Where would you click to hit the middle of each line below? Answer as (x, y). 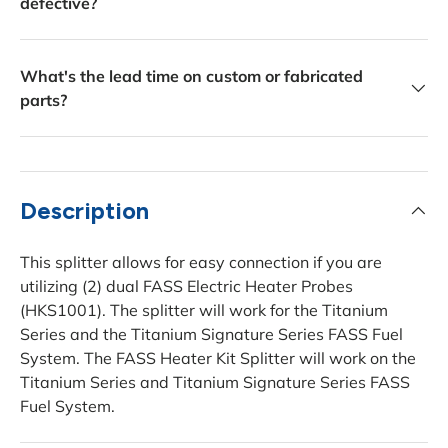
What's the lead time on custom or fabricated (191, 76)
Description (84, 210)
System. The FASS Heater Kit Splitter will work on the (218, 357)
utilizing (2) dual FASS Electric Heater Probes (186, 285)
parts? (43, 100)
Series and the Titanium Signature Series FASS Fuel (211, 333)
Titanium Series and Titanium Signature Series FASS (215, 381)
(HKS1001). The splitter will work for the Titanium (204, 309)
